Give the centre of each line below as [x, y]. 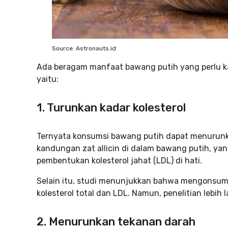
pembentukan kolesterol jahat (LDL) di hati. [119, 161]
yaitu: [48, 79]
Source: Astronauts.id [84, 48]
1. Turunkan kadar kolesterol [111, 108]
